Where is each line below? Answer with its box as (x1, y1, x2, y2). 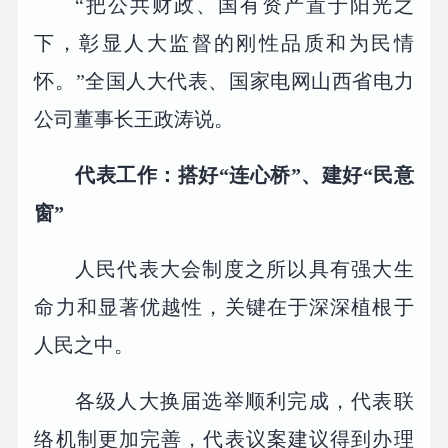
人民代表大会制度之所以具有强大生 (75, 257, 414, 280)
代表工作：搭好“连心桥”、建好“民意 (75, 164, 414, 187)
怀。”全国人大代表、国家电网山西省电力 (34, 70, 414, 93)
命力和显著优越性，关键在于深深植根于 (34, 295, 414, 318)
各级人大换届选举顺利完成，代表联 (75, 389, 414, 412)
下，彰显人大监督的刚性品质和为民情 (34, 32, 414, 55)
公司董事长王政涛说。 (34, 108, 235, 131)
